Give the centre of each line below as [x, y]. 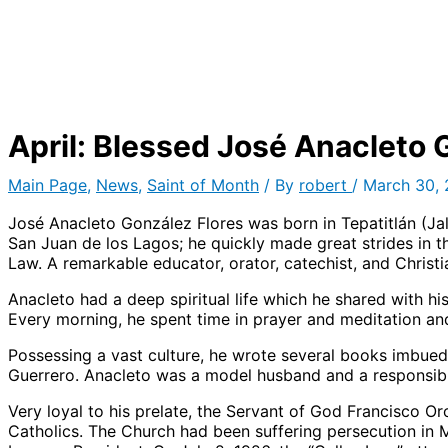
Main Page [47, 184]
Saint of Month [203, 184]
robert [325, 184]
